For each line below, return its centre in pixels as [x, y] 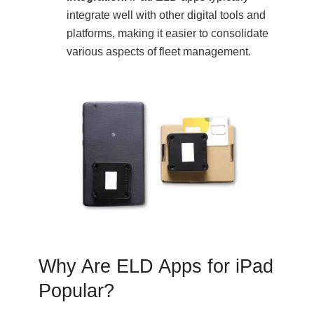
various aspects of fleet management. [159, 52]
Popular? [76, 291]
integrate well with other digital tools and [166, 15]
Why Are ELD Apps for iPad [156, 266]
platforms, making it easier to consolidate [168, 34]
